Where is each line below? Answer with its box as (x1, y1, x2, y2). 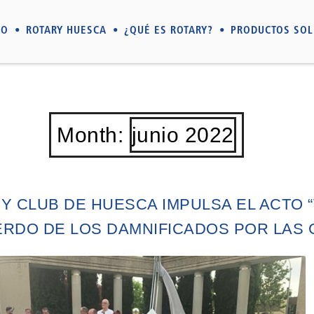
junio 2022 (131, 123, 234, 146)
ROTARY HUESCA (26, 26, 107, 36)
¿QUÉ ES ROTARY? (124, 26, 213, 36)
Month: (57, 123, 130, 146)
